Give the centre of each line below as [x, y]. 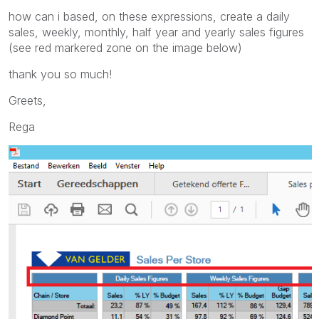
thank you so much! [60, 74]
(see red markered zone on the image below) [125, 47]
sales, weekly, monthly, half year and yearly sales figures [156, 32]
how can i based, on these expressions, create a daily [149, 16]
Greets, [27, 100]
